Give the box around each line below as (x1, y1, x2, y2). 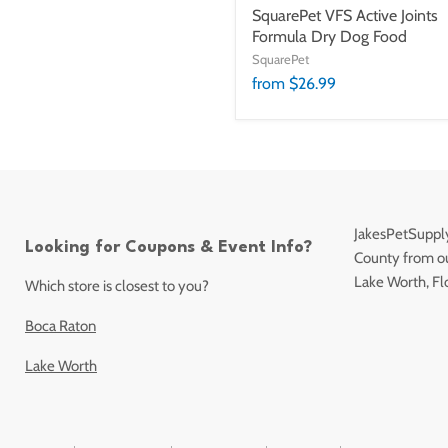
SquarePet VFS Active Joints (252, 6, 438, 25)
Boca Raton (25, 317, 96, 335)
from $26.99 (252, 74, 336, 93)
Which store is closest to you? (25, 277, 209, 295)
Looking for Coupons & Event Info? (25, 239, 312, 256)
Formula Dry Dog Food (252, 27, 407, 46)
